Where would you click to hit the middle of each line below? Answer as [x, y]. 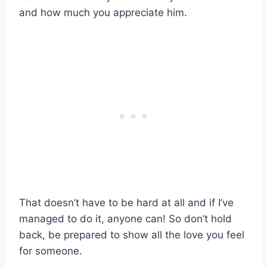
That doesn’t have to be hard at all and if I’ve [126, 203]
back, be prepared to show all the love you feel [132, 235]
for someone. [51, 251]
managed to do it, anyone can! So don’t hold [125, 219]
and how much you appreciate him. [103, 13]
